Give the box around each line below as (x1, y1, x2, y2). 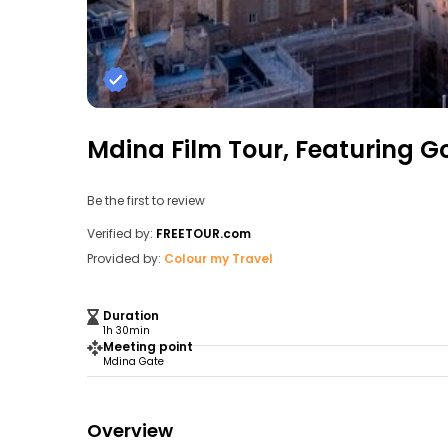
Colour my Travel (164, 250, 273, 267)
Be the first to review (87, 192, 205, 209)
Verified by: (87, 225, 153, 242)
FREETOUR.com (156, 225, 251, 242)
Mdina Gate (103, 354, 164, 369)
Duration (103, 307, 159, 324)
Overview (87, 418, 173, 443)
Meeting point (103, 338, 193, 355)
